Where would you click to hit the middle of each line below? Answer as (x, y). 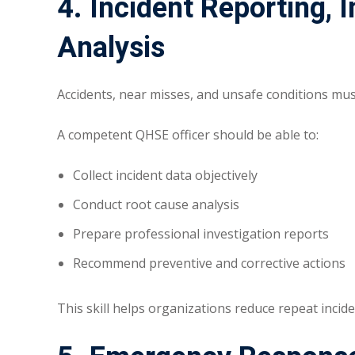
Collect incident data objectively (165, 176)
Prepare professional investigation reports (201, 234)
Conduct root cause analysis (156, 205)
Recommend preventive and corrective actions (209, 263)
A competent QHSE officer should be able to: (188, 135)
